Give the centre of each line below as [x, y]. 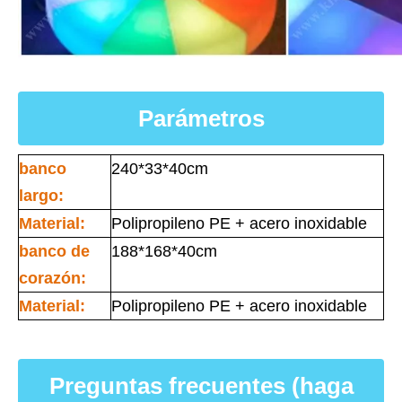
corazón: [52, 278]
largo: [41, 196]
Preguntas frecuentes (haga [201, 386]
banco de [54, 251]
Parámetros [201, 118]
